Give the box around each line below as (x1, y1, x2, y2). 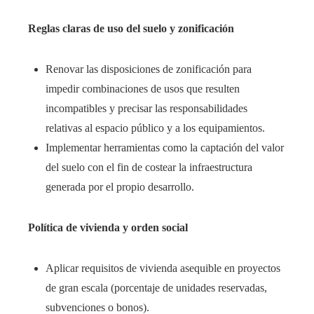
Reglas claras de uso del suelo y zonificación (28, 22, 234, 35)
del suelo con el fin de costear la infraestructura (46, 161, 252, 174)
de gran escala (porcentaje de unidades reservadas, (46, 282, 267, 294)
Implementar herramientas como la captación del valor (46, 142, 284, 154)
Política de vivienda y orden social (28, 221, 188, 234)
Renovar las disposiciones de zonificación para (46, 63, 252, 76)
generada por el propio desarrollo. (46, 181, 194, 193)
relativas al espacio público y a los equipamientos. (46, 122, 265, 135)
